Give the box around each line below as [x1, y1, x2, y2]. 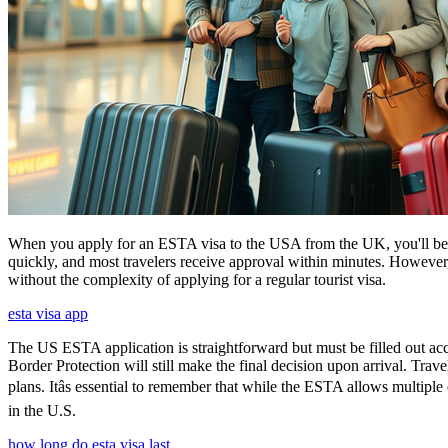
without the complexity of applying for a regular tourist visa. [8, 270, 386, 288]
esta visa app [8, 304, 88, 322]
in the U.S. [8, 401, 76, 419]
